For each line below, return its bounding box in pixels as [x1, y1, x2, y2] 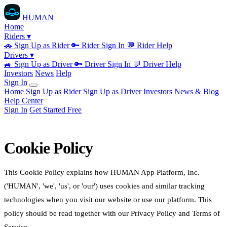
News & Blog [174, 87, 219, 96]
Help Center [4, 96, 43, 105]
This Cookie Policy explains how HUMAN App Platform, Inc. [4, 168, 200, 176]
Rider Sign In [80, 41, 127, 50]
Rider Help [135, 41, 172, 50]
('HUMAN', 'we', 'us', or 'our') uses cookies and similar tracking [4, 182, 205, 190]
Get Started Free [29, 105, 82, 114]
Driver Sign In [83, 60, 133, 68]
